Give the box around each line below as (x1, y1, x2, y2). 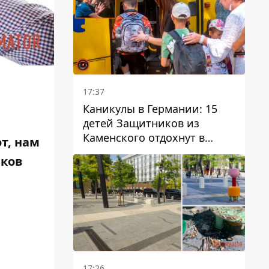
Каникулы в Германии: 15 (83, 101, 217, 116)
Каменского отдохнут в (83, 130, 205, 145)
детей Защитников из (83, 115, 199, 130)
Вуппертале (83, 144, 145, 159)
